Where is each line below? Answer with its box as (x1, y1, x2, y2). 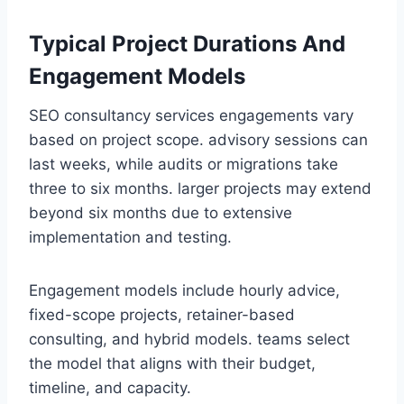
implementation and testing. (29, 227, 232, 246)
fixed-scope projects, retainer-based (29, 305, 295, 324)
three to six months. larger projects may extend (29, 179, 372, 197)
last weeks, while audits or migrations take (29, 154, 338, 173)
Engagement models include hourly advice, (29, 280, 340, 299)
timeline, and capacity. (29, 378, 191, 397)
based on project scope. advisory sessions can (29, 130, 368, 149)
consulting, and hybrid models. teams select (29, 329, 350, 348)
